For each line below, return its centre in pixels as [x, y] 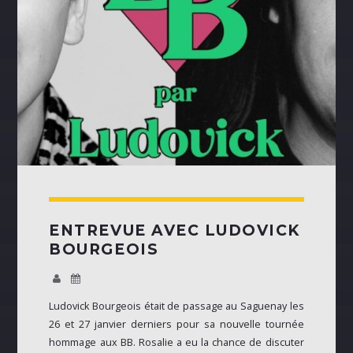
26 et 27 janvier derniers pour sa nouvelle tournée [176, 325]
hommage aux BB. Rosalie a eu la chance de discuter [176, 343]
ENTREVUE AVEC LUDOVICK [175, 231]
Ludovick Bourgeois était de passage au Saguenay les [176, 307]
